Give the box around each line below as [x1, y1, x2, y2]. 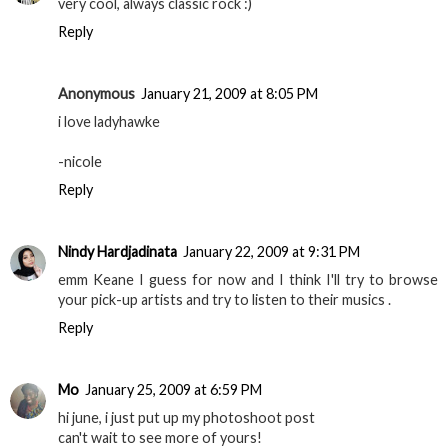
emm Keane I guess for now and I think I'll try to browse [58, 271, 438, 289]
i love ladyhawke [58, 113, 160, 131]
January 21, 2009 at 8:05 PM [141, 85, 318, 103]
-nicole [58, 153, 102, 171]
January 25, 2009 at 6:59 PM [85, 381, 262, 399]
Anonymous [58, 85, 135, 103]
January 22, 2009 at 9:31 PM [183, 243, 360, 261]
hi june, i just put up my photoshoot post [58, 409, 315, 427]
